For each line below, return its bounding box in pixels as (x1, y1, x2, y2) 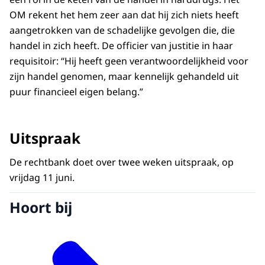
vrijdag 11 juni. (9, 171, 75, 185)
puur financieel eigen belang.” (9, 85, 143, 99)
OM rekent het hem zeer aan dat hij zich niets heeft (9, 8, 239, 22)
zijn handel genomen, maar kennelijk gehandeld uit (9, 70, 239, 83)
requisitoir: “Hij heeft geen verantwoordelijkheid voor (9, 54, 248, 68)
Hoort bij (9, 197, 72, 217)
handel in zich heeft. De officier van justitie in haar (9, 39, 233, 53)
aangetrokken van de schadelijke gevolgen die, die (9, 24, 235, 37)
